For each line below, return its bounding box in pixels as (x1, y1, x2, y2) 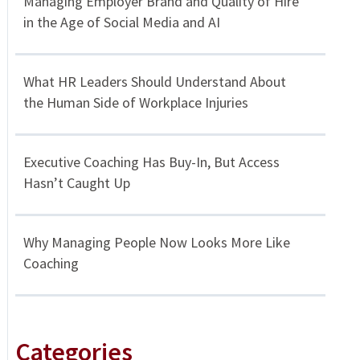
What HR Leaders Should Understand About (22, 72, 286, 92)
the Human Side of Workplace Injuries (22, 93, 248, 112)
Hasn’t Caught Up (22, 174, 130, 193)
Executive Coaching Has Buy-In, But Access (22, 153, 280, 172)
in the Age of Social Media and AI (22, 13, 220, 32)
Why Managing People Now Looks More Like (22, 233, 290, 252)
